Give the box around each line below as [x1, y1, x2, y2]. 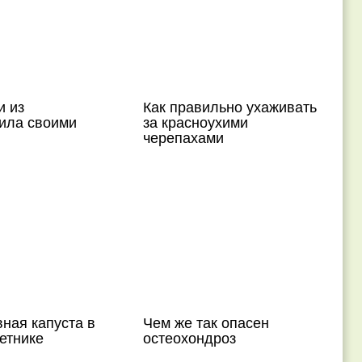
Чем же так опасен [143, 311, 270, 332]
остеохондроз [143, 326, 237, 347]
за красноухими [143, 111, 249, 132]
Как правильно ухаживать [143, 95, 318, 116]
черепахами [143, 126, 225, 147]
